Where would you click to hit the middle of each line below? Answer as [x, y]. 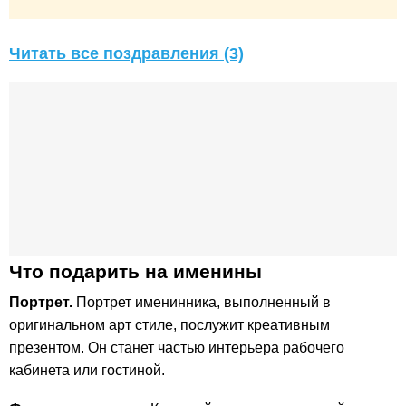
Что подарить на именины [135, 272]
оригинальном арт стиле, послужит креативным [169, 325]
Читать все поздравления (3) [126, 54]
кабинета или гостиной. [87, 371]
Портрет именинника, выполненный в [202, 303]
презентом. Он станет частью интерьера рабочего [177, 348]
